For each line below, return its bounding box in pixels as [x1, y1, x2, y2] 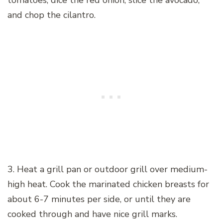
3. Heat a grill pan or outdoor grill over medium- [7, 163, 208, 176]
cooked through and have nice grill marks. [7, 208, 177, 221]
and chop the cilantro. [7, 9, 96, 21]
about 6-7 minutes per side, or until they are [7, 193, 191, 206]
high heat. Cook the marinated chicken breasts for [7, 178, 209, 191]
